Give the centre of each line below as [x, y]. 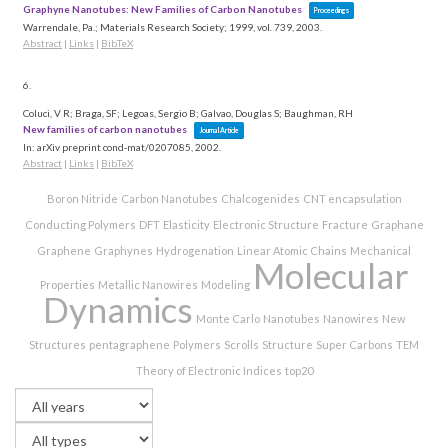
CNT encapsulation [352, 199]
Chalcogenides [260, 199]
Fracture [344, 225]
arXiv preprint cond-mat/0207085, [116, 147]
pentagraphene [129, 345]
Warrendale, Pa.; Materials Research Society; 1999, [140, 27]
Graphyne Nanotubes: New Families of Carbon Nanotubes [162, 9]
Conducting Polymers [80, 225]
